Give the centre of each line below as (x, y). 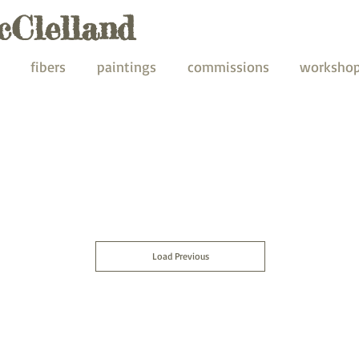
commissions (228, 66)
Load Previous (180, 256)
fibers (48, 66)
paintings (127, 66)
